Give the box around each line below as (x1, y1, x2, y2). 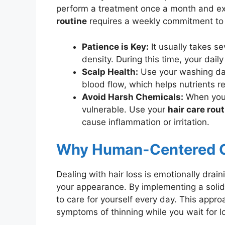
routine (56, 16, 87, 27)
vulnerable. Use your (82, 104, 168, 115)
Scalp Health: (82, 66, 138, 77)
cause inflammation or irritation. (82, 117, 209, 127)
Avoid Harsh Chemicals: (82, 91, 183, 102)
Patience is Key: (82, 41, 149, 52)
